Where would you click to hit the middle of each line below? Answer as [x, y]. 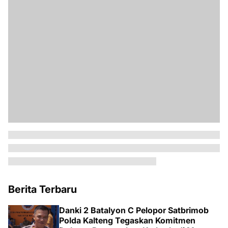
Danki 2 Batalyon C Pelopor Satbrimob [134, 210]
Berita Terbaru [42, 189]
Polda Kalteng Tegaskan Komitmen [127, 220]
